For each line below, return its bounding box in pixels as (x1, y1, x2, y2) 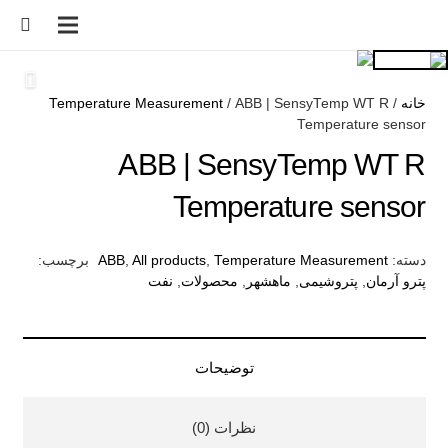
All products (131, 253, 206, 268)
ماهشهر (245, 274, 291, 289)
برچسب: (38, 253, 89, 268)
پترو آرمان (365, 274, 426, 289)
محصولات (180, 274, 238, 289)
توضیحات (194, 359, 254, 376)
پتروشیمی (298, 274, 358, 289)
